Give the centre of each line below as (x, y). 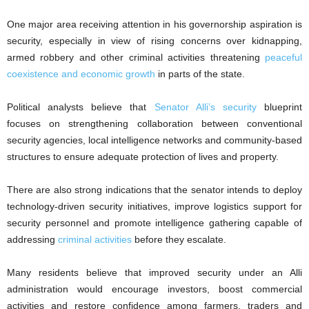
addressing (32, 239)
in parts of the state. (200, 73)
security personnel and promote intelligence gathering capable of (154, 222)
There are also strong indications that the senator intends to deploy (154, 189)
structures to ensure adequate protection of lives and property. (143, 156)
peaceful (283, 57)
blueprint (279, 107)
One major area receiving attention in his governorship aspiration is (154, 24)
